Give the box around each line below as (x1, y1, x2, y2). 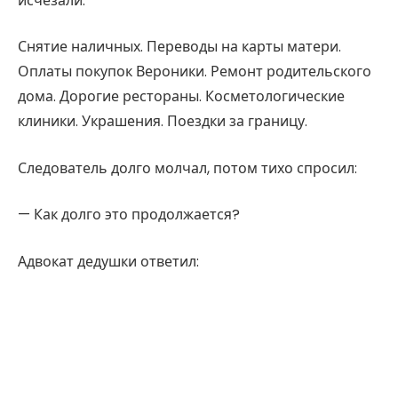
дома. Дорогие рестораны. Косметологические (18, 86, 345, 107)
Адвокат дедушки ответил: (18, 251, 199, 273)
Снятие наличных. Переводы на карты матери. (18, 36, 341, 58)
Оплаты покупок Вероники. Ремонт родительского (18, 61, 371, 83)
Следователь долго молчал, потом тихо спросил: (18, 157, 357, 179)
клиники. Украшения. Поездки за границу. (18, 111, 307, 132)
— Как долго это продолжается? (18, 204, 240, 226)
